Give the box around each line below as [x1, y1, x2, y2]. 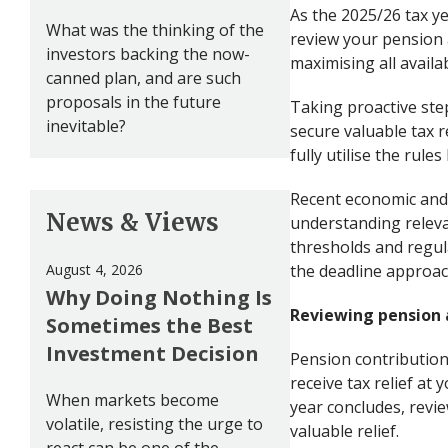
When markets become [46, 388, 219, 411]
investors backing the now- [46, 42, 250, 65]
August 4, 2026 [46, 259, 143, 279]
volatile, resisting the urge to [46, 412, 263, 435]
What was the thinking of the [46, 18, 264, 41]
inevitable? [46, 114, 126, 137]
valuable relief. [290, 419, 399, 442]
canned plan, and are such [46, 66, 241, 89]
